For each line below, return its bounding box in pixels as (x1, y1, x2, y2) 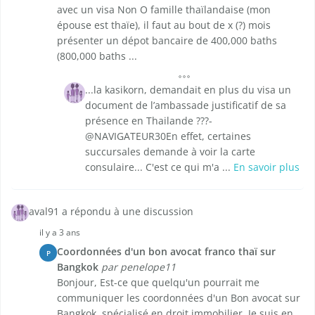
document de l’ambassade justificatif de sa (85, 98, 286, 112)
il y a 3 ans (39, 226, 80, 239)
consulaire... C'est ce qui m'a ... (85, 160, 233, 174)
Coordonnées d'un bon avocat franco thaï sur (57, 245, 276, 259)
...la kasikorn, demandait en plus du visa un (85, 83, 291, 97)
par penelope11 (101, 260, 176, 274)
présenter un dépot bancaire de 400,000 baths (57, 34, 277, 48)
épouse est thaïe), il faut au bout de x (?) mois (57, 18, 271, 32)
